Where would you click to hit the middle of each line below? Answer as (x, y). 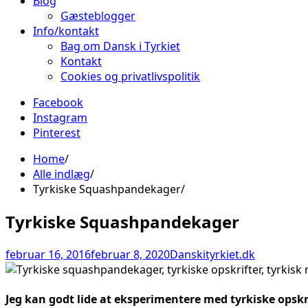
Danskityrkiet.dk (212, 254)
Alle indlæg (62, 174)
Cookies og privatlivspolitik (130, 76)
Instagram (60, 118)
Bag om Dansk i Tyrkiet (120, 46)
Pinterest (57, 133)
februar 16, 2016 (48, 254)
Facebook (58, 102)
